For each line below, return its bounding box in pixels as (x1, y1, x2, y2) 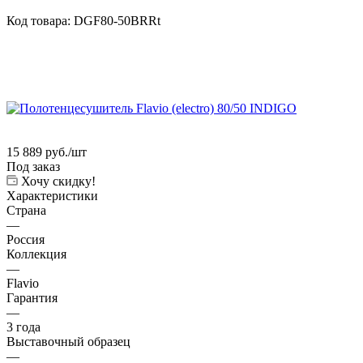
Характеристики (6, 188, 98, 203)
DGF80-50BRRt (74, 13, 160, 28)
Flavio (6, 275, 39, 290)
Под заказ (6, 159, 60, 173)
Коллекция (6, 246, 66, 261)
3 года (6, 319, 41, 334)
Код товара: (6, 13, 70, 28)
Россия (6, 232, 45, 246)
